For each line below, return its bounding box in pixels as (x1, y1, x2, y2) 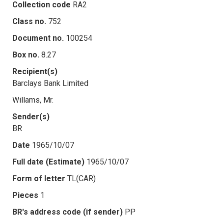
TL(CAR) (67, 173, 96, 183)
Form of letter (12, 173, 65, 183)
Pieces (12, 190, 38, 200)
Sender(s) (12, 111, 50, 121)
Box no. (12, 50, 39, 59)
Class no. (12, 16, 46, 26)
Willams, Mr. (12, 95, 54, 105)
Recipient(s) (12, 66, 57, 76)
